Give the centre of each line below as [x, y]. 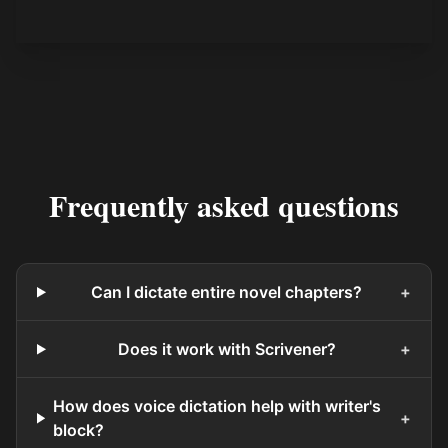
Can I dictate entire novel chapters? [227, 292]
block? [78, 430]
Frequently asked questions [224, 205]
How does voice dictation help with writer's [216, 406]
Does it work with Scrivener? [226, 349]
